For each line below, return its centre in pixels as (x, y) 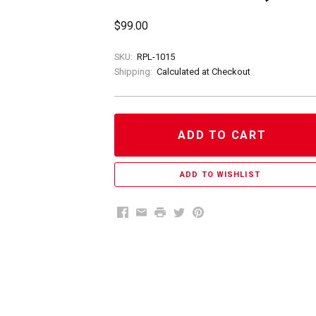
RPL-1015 (156, 56)
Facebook (141, 212)
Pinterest (215, 212)
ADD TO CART (222, 135)
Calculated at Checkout (203, 71)
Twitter (191, 212)
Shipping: (133, 71)
